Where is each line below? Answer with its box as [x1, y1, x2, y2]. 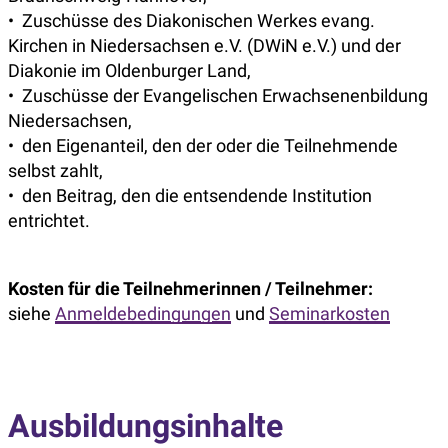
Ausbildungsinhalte [8, 407, 283, 445]
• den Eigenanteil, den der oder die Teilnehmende [8, 135, 398, 156]
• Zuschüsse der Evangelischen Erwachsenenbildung [8, 85, 428, 106]
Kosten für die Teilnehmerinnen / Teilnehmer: [8, 278, 373, 299]
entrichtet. [8, 210, 90, 231]
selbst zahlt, [8, 160, 103, 181]
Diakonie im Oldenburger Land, [8, 60, 251, 81]
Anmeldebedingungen [55, 303, 231, 324]
